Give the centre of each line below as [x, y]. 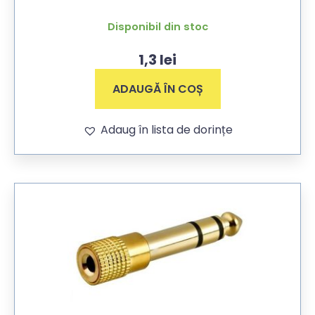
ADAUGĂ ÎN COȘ [157, 89]
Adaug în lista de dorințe [166, 130]
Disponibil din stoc [157, 27]
